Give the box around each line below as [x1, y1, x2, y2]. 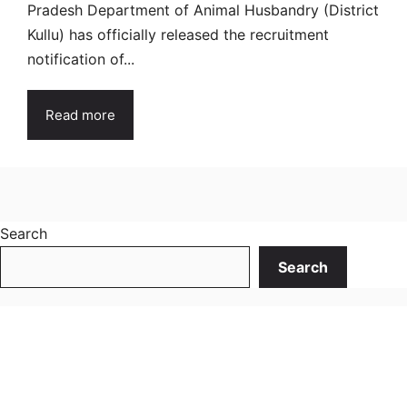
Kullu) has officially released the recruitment [27, 25, 329, 44]
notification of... [27, 49, 134, 68]
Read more [45, 105, 115, 124]
